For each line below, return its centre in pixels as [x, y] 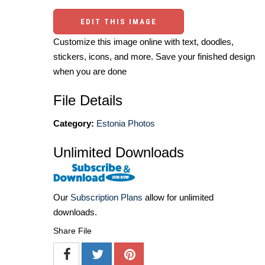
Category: [74, 124]
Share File [72, 231]
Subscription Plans [106, 198]
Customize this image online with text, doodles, [143, 42]
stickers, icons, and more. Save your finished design [154, 57]
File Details [88, 101]
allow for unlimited [178, 198]
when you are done [90, 72]
